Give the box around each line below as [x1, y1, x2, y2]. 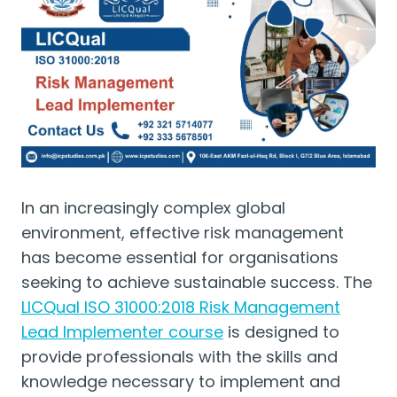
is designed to [223, 321, 339, 343]
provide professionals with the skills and [21, 346, 338, 368]
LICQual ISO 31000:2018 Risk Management [21, 296, 340, 318]
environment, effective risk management [21, 222, 344, 244]
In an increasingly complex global [21, 197, 285, 219]
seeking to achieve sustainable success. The [21, 271, 372, 293]
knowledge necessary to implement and [21, 370, 340, 393]
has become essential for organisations [21, 246, 339, 269]
